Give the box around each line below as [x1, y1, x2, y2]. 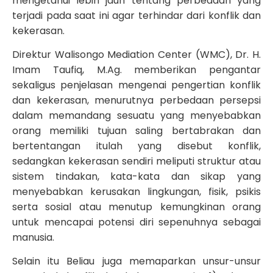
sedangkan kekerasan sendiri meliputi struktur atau [12, 154, 261, 168]
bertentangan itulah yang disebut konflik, [12, 138, 261, 153]
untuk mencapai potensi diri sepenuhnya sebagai [12, 214, 261, 229]
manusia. [12, 230, 54, 244]
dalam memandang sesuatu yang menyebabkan [12, 108, 261, 122]
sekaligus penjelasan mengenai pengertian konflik [12, 77, 261, 92]
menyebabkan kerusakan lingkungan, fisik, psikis [12, 184, 261, 199]
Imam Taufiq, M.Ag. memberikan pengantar [12, 62, 261, 77]
